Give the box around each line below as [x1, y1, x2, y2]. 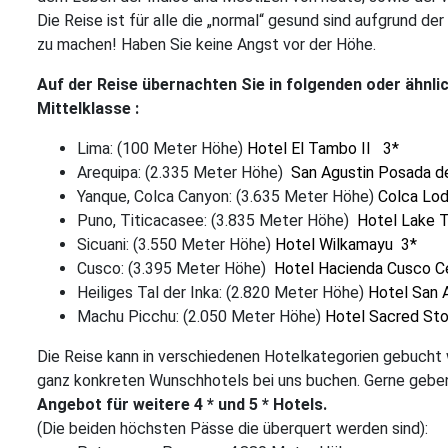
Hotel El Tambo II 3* [247, 139, 399, 158]
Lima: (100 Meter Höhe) [77, 139, 247, 158]
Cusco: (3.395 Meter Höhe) [77, 259, 274, 278]
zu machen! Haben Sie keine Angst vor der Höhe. [37, 35, 376, 54]
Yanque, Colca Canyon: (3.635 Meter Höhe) [77, 187, 378, 206]
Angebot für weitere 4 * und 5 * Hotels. [37, 395, 327, 414]
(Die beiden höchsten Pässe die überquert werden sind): [37, 419, 428, 438]
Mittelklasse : [37, 99, 139, 118]
